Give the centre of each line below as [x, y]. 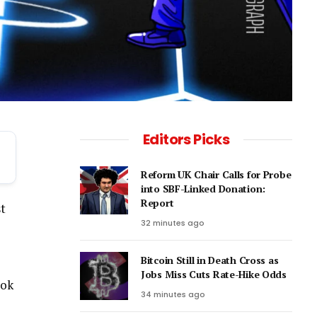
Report [157, 203]
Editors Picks [186, 140]
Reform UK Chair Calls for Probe [216, 175]
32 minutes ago [173, 223]
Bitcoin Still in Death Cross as [210, 260]
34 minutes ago [173, 295]
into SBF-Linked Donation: [203, 189]
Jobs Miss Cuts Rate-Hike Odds [214, 275]
